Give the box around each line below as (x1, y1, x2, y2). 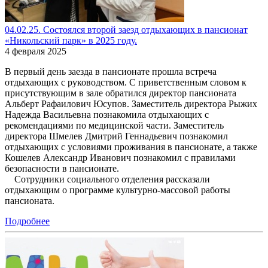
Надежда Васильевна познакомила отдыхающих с (5, 109, 209, 120)
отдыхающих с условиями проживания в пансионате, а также (5, 142, 257, 153)
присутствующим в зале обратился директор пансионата (5, 88, 236, 99)
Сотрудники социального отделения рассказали (5, 174, 210, 185)
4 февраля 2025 (5, 46, 66, 57)
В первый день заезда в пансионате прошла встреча (5, 66, 217, 77)
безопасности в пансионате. (5, 163, 119, 174)
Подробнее (5, 216, 50, 227)
